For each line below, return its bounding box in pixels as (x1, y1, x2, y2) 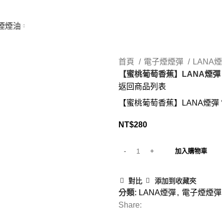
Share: (118, 202, 142, 211)
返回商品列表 (118, 84, 166, 92)
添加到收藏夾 (154, 178, 196, 186)
